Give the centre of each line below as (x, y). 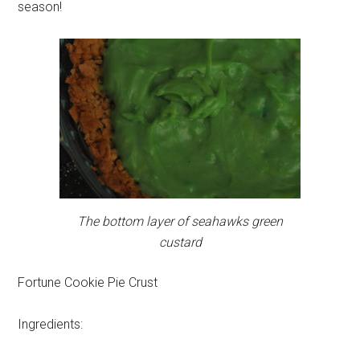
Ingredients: (51, 324)
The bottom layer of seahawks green (180, 221)
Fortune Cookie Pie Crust (88, 282)
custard (180, 242)
